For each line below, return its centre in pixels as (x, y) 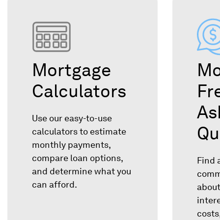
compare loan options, (77, 158)
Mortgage (71, 70)
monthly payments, (71, 145)
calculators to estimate (79, 132)
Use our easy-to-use (72, 118)
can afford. (55, 185)
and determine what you (82, 171)
